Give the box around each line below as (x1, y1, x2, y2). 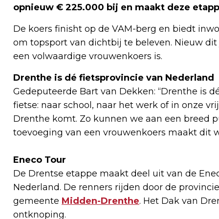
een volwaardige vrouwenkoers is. (13, 50, 162, 62)
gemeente (13, 195, 62, 206)
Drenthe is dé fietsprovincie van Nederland (13, 72, 214, 83)
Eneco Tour (13, 154, 66, 165)
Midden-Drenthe (62, 195, 139, 206)
